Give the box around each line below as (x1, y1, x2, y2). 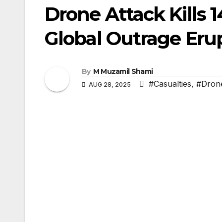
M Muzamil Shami (93, 66, 153, 76)
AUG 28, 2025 (87, 80, 132, 88)
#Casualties (149, 78, 191, 89)
